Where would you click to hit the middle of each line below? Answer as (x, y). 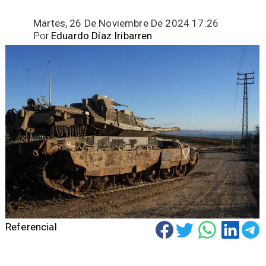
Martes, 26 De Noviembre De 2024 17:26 (126, 23)
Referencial (31, 227)
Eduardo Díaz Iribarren (102, 36)
